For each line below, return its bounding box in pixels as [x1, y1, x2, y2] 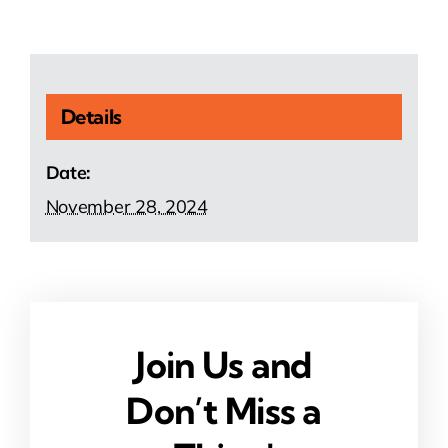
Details [60, 103, 122, 129]
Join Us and [136, 342, 312, 388]
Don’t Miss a [126, 388, 322, 434]
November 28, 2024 [45, 194, 208, 218]
